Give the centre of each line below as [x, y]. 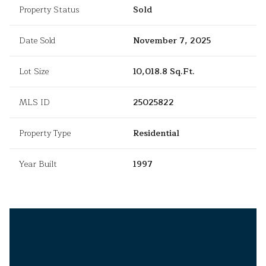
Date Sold [37, 41]
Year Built [38, 164]
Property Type [45, 134]
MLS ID [34, 103]
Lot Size [34, 72]
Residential [156, 134]
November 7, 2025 [172, 41]
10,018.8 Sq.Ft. [164, 72]
